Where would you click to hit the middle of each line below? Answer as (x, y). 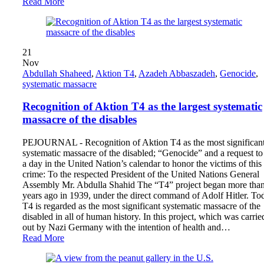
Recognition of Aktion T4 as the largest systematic (142, 107)
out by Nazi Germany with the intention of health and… (126, 227)
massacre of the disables (80, 120)
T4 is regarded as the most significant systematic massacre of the (141, 206)
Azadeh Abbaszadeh (177, 73)
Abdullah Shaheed (57, 73)
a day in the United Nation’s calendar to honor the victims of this (142, 164)
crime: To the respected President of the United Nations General (141, 174)
